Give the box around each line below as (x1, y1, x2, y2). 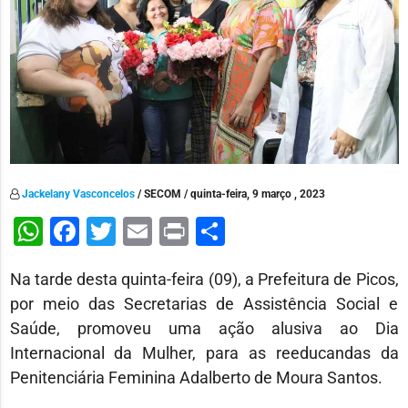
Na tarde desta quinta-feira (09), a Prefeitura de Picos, (9, 269, 399, 289)
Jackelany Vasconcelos (21, 187, 135, 200)
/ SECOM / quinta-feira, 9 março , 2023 (134, 187, 325, 200)
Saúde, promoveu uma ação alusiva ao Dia (9, 318, 399, 338)
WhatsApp (42, 213, 177, 249)
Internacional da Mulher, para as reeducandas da (9, 342, 399, 362)
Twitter (115, 213, 205, 249)
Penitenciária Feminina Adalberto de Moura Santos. (9, 367, 382, 387)
